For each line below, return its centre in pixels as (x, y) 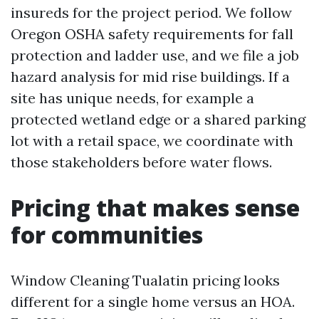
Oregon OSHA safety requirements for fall (152, 34)
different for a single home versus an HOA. (153, 302)
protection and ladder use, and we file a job (155, 55)
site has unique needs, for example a (132, 98)
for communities (107, 235)
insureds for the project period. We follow (151, 12)
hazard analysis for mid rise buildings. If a (150, 77)
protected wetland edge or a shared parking (158, 119)
